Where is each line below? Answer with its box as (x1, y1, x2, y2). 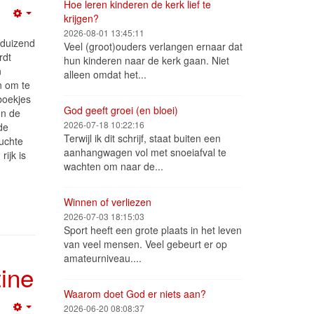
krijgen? (64, 11, 99, 25)
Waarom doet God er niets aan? (64, 287, 206, 301)
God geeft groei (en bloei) (64, 103, 178, 117)
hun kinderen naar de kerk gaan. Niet (64, 53, 229, 67)
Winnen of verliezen (64, 195, 151, 209)
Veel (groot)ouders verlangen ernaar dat (64, 39, 243, 53)
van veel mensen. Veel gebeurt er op (64, 237, 227, 251)
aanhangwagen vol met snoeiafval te (64, 145, 226, 159)
